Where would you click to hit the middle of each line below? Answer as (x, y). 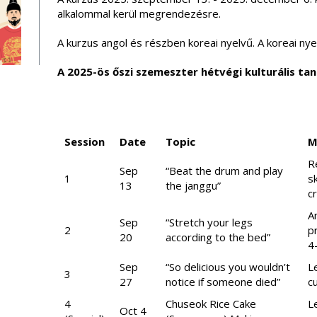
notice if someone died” (223, 282)
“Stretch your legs (209, 222)
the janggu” (193, 185)
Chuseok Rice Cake (211, 304)
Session (84, 142)
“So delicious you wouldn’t (227, 267)
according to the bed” (218, 237)
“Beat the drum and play (224, 171)
